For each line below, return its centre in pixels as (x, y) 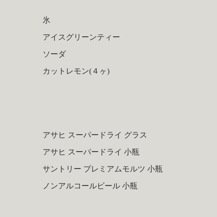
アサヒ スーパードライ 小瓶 (91, 152)
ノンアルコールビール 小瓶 (90, 186)
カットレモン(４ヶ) (76, 71)
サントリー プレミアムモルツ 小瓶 (102, 169)
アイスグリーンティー (81, 37)
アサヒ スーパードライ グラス (95, 135)
